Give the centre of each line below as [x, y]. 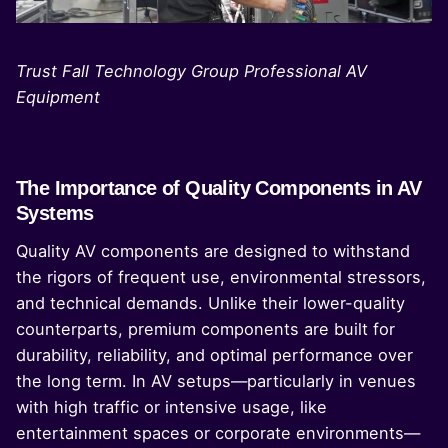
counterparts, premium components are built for [205, 329]
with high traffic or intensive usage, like [171, 407]
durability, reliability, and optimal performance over [214, 355]
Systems [55, 213]
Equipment [58, 97]
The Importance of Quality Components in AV [219, 188]
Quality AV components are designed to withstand [213, 251]
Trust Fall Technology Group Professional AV [191, 71]
